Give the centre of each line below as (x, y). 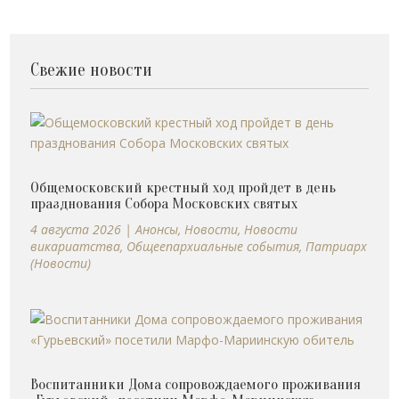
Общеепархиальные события (213, 246)
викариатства (76, 246)
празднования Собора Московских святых (164, 203)
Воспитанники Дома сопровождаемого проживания (196, 384)
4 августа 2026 (76, 229)
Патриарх (337, 246)
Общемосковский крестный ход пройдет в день (183, 187)
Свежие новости (92, 69)
